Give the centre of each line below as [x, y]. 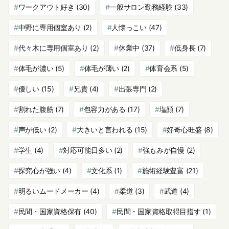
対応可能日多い [88, 150]
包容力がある [105, 109]
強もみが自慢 [163, 150]
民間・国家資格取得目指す [159, 211]
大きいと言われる [105, 129]
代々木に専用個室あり [53, 48]
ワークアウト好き [46, 7]
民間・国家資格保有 [50, 211]
